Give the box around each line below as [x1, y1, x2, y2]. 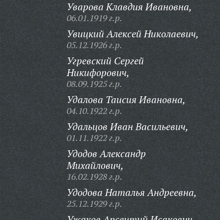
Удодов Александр [66, 147, 146, 160]
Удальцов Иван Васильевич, [66, 120, 189, 133]
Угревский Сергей [66, 54, 144, 67]
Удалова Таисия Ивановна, [66, 93, 186, 106]
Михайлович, [66, 159, 124, 172]
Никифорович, [66, 66, 130, 79]
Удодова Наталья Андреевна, [66, 186, 197, 199]
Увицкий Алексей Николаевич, [66, 27, 199, 40]
